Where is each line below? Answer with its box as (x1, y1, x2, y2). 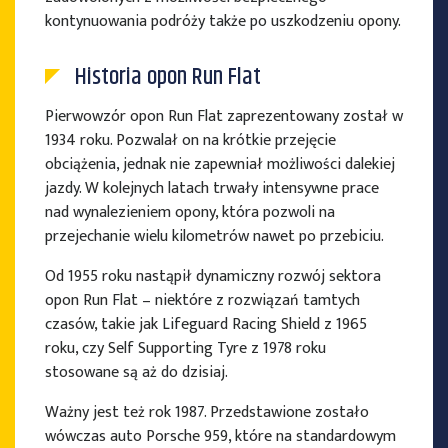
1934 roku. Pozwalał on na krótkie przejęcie (45, 127, 336, 155)
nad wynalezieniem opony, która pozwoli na (45, 199, 335, 227)
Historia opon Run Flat (75, 59, 261, 96)
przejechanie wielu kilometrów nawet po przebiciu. (45, 223, 384, 251)
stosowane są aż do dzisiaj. (45, 359, 228, 387)
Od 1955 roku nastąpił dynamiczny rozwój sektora (45, 263, 381, 291)
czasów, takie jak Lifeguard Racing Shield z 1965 (45, 311, 367, 339)
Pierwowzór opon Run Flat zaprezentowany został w (45, 103, 403, 131)
